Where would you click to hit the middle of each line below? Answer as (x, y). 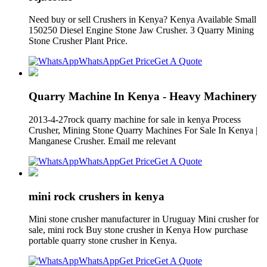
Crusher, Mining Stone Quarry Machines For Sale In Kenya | (143, 130)
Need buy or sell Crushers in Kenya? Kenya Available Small (142, 20)
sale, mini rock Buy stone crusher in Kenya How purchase (138, 230)
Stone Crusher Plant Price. (78, 41)
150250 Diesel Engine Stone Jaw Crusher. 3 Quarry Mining (141, 30)
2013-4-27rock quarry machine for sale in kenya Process (135, 119)
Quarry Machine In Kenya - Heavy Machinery (143, 97)
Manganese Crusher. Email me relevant (103, 141)
